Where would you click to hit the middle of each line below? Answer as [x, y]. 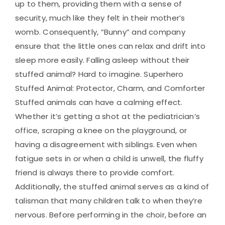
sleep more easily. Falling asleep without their [102, 60]
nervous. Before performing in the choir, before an [111, 215]
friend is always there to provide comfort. [95, 173]
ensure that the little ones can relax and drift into [110, 46]
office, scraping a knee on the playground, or [101, 131]
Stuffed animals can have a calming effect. [99, 102]
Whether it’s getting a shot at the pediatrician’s [108, 117]
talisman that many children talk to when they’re [109, 201]
